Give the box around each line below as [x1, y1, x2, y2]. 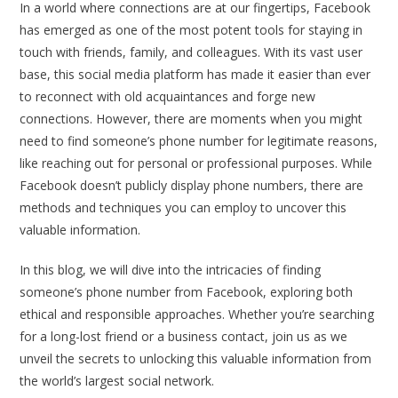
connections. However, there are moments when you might [20, 110, 363, 127]
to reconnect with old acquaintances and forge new [20, 88, 316, 105]
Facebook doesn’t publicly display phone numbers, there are [20, 177, 364, 194]
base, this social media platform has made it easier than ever [20, 66, 371, 83]
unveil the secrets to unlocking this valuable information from [20, 350, 372, 367]
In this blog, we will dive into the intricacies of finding [20, 261, 322, 278]
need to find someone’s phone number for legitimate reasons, [20, 132, 378, 149]
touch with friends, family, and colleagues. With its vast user [20, 44, 363, 60]
